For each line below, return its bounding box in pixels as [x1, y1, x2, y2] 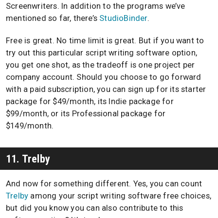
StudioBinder [99, 13, 147, 23]
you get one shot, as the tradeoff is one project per [6, 60, 195, 70]
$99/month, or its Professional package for [6, 109, 166, 119]
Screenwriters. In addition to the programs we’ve [6, 1, 185, 11]
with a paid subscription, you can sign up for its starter [6, 85, 206, 94]
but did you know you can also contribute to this [6, 203, 183, 213]
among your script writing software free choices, [28, 191, 212, 201]
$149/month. [6, 121, 54, 131]
